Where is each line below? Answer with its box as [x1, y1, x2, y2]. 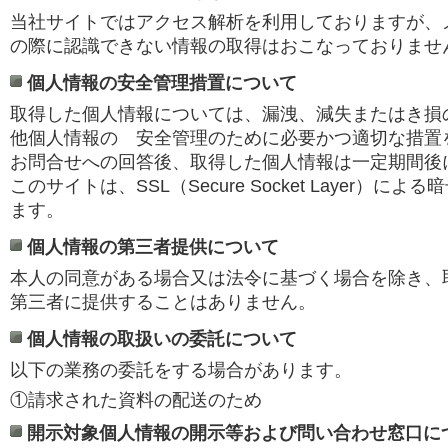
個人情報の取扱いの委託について [27, 329, 297, 349]
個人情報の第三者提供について [27, 237, 279, 257]
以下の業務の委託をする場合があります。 [10, 360, 352, 380]
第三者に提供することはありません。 [10, 292, 316, 312]
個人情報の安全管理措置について [27, 73, 297, 93]
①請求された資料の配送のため [10, 390, 262, 410]
